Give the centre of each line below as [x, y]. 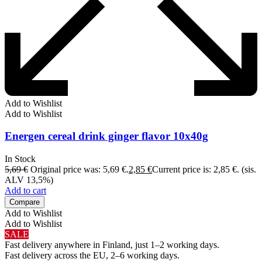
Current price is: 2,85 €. [196, 170]
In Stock [20, 159]
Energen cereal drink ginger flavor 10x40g [106, 136]
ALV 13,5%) [29, 180]
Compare [25, 202]
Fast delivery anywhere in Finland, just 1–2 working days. [112, 245]
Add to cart [25, 191]
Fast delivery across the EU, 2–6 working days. [92, 256]
